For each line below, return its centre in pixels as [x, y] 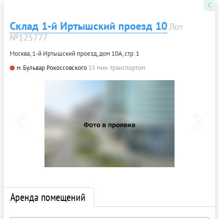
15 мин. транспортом [117, 68]
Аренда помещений [48, 197]
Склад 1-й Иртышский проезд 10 [88, 26]
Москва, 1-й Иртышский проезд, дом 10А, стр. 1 [75, 54]
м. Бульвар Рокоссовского [52, 68]
